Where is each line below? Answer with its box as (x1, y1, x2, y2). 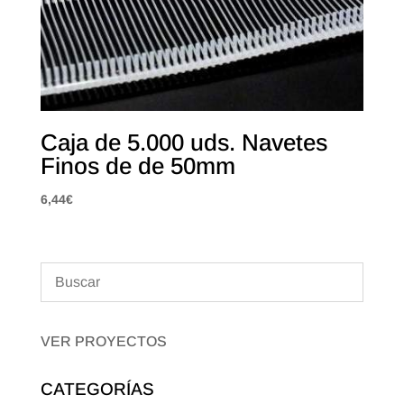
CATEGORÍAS (40, 379, 154, 399)
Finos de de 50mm (40, 152, 235, 180)
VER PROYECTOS (40, 333, 167, 349)
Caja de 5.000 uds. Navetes (40, 129, 327, 157)
